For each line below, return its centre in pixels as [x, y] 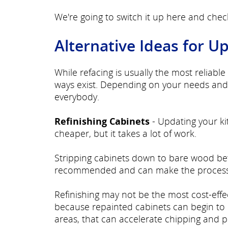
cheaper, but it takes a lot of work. [125, 133]
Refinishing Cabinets [102, 121]
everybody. [77, 97]
